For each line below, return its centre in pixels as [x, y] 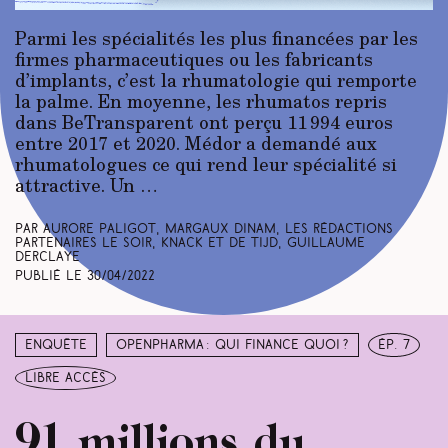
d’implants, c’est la [98, 80]
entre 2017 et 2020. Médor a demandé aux [196, 143]
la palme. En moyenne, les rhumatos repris [201, 101]
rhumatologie [241, 80]
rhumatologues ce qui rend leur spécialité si [206, 164]
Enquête [56, 345]
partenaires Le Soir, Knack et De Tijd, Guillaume [190, 243]
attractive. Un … [86, 185]
